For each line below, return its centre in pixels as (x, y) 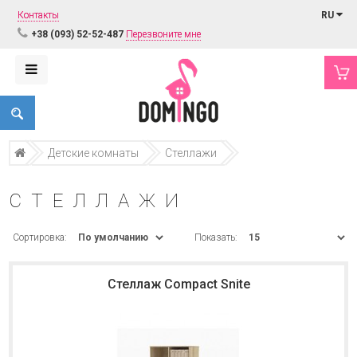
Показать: (216, 237)
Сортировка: (40, 237)
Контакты (38, 15)
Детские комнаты (94, 153)
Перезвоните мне (163, 34)
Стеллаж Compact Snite (178, 284)
